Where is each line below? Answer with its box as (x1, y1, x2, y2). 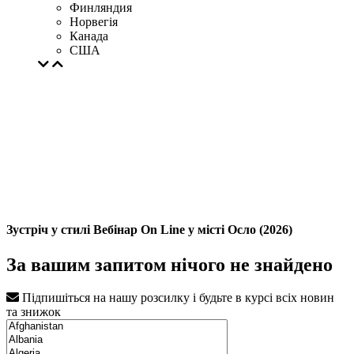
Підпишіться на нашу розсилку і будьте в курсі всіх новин (19, 291, 334, 305)
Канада (70, 29, 108, 43)
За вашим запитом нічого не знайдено (6, 254, 333, 275)
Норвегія (70, 15, 118, 28)
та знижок (6, 305, 61, 319)
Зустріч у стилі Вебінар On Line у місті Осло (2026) (6, 223, 292, 237)
